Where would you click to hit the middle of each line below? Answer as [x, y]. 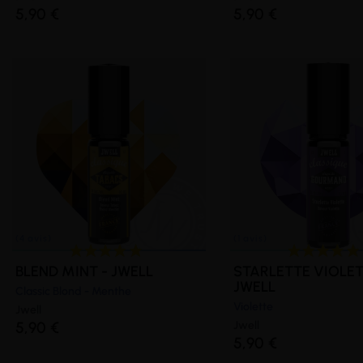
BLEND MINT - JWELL [84, 271]
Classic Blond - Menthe [73, 291]
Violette [253, 306]
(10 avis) [44, 77]
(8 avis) [310, 77]
